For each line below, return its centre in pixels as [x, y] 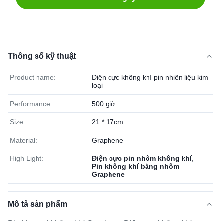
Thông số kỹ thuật [42, 56]
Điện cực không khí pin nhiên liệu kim [150, 77]
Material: [23, 140]
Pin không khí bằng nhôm [135, 166]
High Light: [27, 158]
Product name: [33, 77]
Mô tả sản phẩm [37, 204]
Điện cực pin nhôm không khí [142, 158]
